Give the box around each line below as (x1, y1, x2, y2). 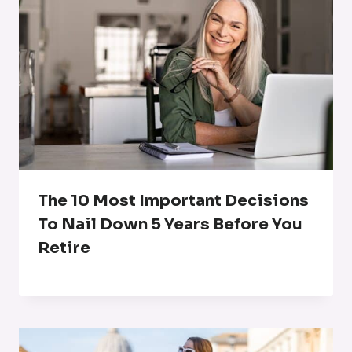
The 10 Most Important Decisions (38, 190, 309, 211)
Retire (38, 237, 90, 258)
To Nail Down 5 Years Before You (38, 214, 302, 234)
